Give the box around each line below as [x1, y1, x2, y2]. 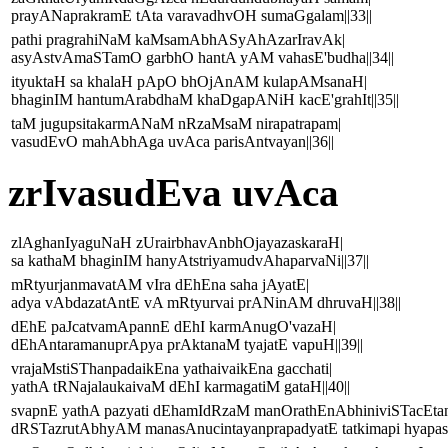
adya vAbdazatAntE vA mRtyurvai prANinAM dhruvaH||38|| [11, 294, 401, 312]
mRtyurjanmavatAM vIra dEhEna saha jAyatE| [11, 276, 309, 294]
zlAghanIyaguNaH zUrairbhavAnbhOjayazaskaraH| [11, 234, 343, 252]
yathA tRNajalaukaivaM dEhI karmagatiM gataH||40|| [11, 378, 350, 396]
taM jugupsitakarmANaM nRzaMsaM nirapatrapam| [11, 115, 341, 133]
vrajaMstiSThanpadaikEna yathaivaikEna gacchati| [11, 360, 332, 378]
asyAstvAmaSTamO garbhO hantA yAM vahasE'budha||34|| [11, 49, 394, 67]
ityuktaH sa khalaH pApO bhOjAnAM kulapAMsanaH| [11, 73, 367, 91]
